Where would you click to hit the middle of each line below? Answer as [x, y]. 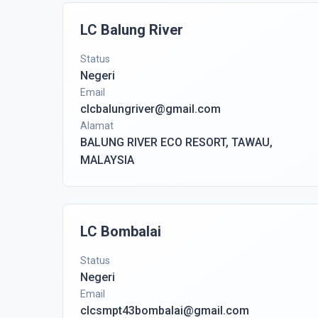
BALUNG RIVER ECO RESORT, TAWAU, [176, 142]
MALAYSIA [107, 160]
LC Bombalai [121, 231]
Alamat [97, 126]
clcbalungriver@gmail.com [150, 109]
